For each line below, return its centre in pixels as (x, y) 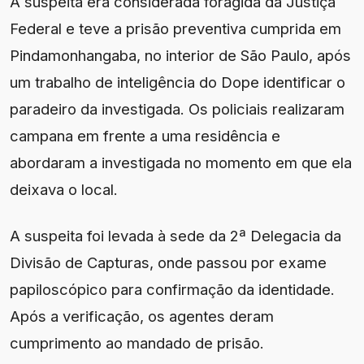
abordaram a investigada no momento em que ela (181, 162)
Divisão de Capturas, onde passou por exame (168, 262)
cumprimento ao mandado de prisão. (137, 342)
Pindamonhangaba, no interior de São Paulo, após (180, 55)
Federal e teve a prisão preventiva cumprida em (175, 28)
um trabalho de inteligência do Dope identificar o (178, 82)
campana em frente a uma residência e (145, 135)
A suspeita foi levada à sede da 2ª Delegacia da (175, 235)
